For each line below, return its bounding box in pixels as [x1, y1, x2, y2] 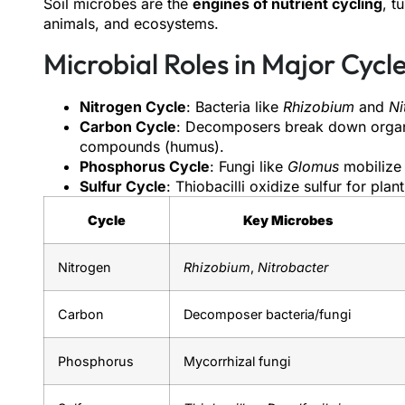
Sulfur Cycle [80, 176, 166, 195]
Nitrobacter [258, 259, 328, 275]
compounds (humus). [80, 137, 224, 155]
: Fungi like [210, 156, 287, 175]
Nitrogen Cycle [80, 97, 186, 116]
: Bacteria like [186, 97, 283, 116]
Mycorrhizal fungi [184, 353, 290, 369]
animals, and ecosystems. [43, 14, 219, 33]
